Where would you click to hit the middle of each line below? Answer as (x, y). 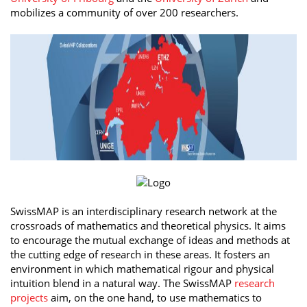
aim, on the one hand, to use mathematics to (155, 298)
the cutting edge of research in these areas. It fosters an (140, 255)
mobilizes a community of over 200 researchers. (124, 12)
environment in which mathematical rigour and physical (142, 269)
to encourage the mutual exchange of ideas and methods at (150, 240)
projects (29, 298)
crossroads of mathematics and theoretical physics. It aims (148, 226)
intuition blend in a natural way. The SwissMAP (122, 283)
